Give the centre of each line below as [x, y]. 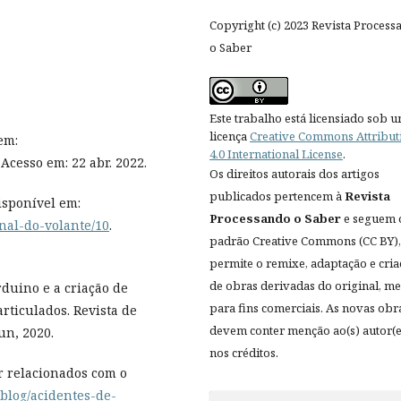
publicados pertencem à [277, 196]
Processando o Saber [275, 219]
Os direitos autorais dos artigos [294, 174]
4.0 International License [276, 154]
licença [230, 137]
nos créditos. [244, 353]
